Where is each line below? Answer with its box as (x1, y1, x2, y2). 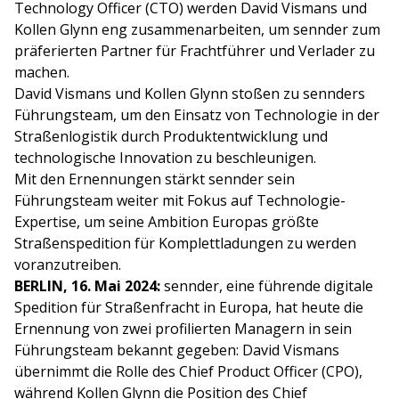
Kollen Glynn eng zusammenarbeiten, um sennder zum (14, 20, 380, 40)
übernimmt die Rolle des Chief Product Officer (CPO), (14, 362, 362, 382)
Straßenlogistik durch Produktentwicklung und (14, 126, 328, 147)
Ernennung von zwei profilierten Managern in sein (14, 319, 352, 339)
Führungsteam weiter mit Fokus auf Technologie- (14, 191, 346, 211)
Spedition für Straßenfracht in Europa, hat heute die (14, 297, 363, 318)
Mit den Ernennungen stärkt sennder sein (14, 169, 295, 190)
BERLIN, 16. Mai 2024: (14, 276, 164, 297)
